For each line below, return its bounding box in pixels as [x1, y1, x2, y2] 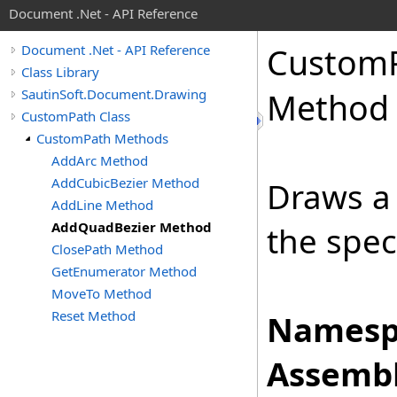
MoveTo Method [51, 284, 152, 302]
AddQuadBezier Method [51, 218, 212, 236]
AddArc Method [51, 152, 148, 169]
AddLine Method [51, 196, 153, 214]
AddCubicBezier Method [51, 174, 199, 191]
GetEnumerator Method [51, 262, 197, 280]
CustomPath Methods [36, 129, 168, 147]
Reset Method [51, 307, 136, 324]
